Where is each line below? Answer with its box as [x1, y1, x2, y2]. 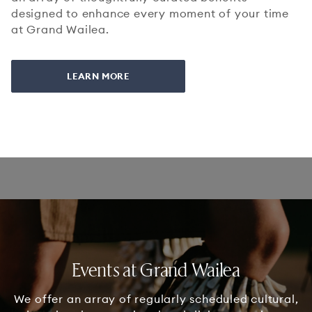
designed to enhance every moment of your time [11, 6, 289, 20]
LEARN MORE [67, 70, 130, 82]
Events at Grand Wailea [72, 256, 240, 280]
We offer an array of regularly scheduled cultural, [13, 291, 299, 306]
